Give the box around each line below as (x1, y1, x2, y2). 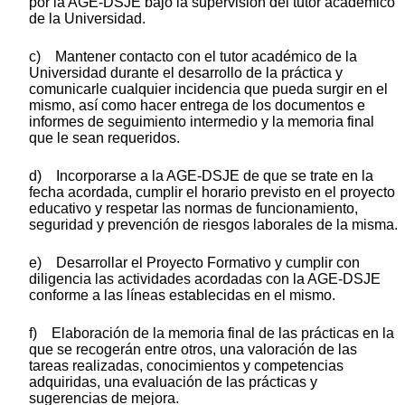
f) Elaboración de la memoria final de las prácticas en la (29, 325, 394, 342)
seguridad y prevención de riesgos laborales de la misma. (29, 217, 398, 233)
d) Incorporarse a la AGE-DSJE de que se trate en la (29, 168, 373, 184)
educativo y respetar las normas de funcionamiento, (29, 201, 358, 217)
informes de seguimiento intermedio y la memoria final (29, 114, 374, 130)
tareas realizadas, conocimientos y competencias (29, 358, 344, 374)
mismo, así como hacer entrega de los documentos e (29, 98, 365, 114)
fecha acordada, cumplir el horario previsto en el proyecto (29, 184, 395, 201)
